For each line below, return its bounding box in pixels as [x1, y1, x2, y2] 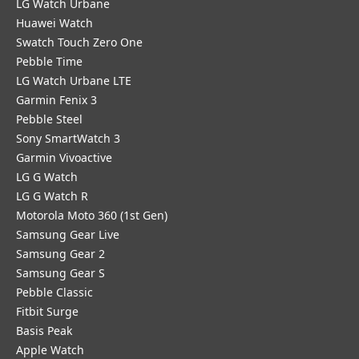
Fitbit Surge [16, 304, 79, 319]
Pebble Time [16, 54, 83, 69]
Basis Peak [16, 323, 72, 338]
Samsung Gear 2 [16, 246, 105, 261]
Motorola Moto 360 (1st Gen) [16, 208, 167, 223]
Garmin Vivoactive [16, 150, 112, 165]
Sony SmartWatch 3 [16, 131, 120, 146]
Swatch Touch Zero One [16, 34, 143, 50]
